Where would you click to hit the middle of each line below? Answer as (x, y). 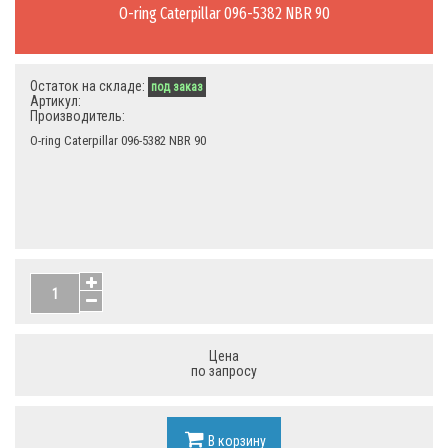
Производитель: (77, 116)
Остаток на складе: (89, 86)
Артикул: (55, 101)
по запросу (224, 371)
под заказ (177, 87)
